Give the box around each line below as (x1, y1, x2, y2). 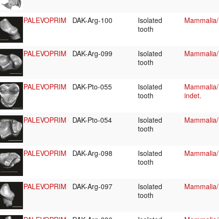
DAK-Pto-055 (72, 82, 114, 92)
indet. (184, 90, 201, 101)
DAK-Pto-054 (72, 115, 114, 125)
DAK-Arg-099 (72, 48, 114, 59)
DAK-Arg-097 (72, 181, 114, 192)
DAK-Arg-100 (72, 15, 114, 25)
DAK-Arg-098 (72, 148, 114, 158)
